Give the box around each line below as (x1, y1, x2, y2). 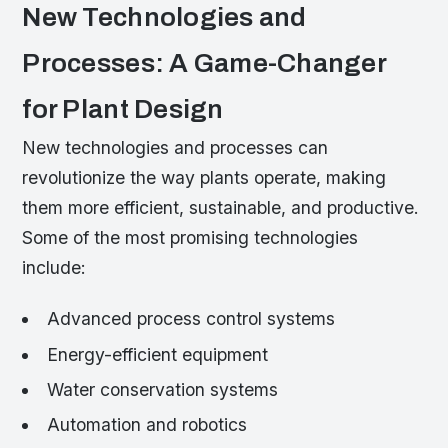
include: (22, 257, 87, 279)
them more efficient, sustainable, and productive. (22, 197, 420, 219)
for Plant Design (22, 95, 224, 125)
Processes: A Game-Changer (22, 49, 386, 79)
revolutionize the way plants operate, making (22, 167, 387, 189)
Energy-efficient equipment (46, 343, 268, 365)
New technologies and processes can (22, 137, 329, 159)
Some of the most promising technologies (22, 227, 359, 249)
